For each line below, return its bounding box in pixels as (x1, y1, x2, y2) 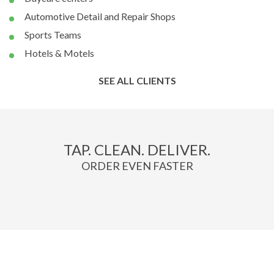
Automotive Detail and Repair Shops (24, 10, 176, 22)
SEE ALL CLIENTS (98, 74, 176, 86)
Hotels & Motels (24, 46, 94, 59)
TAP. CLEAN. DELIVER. (64, 140, 210, 158)
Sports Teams (24, 28, 81, 40)
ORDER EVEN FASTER (81, 158, 193, 172)
